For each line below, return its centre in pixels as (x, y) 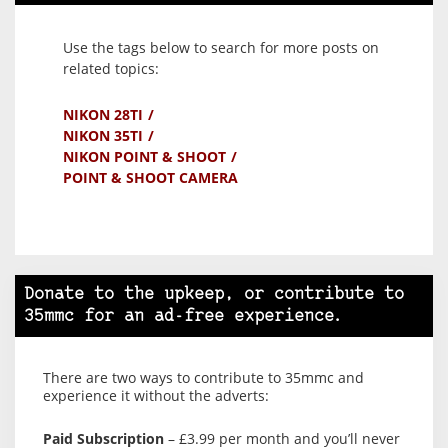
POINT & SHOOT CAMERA (150, 178)
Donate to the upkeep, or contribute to (214, 295)
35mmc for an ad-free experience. (184, 317)
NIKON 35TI (103, 136)
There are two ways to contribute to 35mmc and (203, 378)
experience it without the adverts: (156, 396)
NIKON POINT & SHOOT (144, 157)
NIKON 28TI (103, 115)
